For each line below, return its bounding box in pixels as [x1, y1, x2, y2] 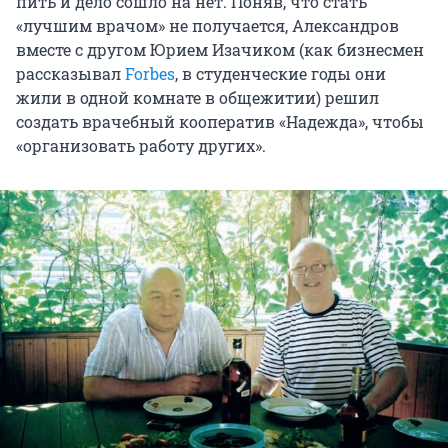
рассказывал [16, 62, 125, 84]
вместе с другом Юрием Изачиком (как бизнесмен [16, 38, 424, 60]
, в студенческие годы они [175, 62, 386, 84]
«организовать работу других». [16, 134, 266, 156]
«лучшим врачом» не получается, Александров [16, 14, 399, 36]
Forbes [125, 62, 175, 84]
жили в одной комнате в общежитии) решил [16, 86, 379, 108]
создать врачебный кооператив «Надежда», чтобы [16, 110, 424, 132]
